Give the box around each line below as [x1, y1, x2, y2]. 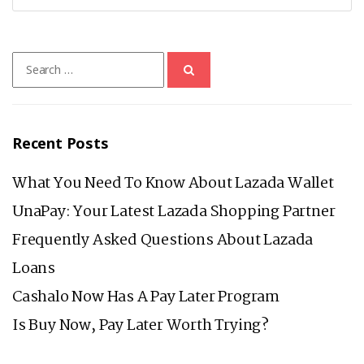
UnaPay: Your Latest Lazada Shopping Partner [12, 200, 336, 224]
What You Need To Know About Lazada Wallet [12, 171, 334, 196]
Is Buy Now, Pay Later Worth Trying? [12, 314, 269, 338]
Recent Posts [12, 133, 109, 153]
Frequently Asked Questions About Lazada [12, 228, 314, 253]
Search [12, 52, 47, 67]
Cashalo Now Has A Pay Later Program [12, 285, 279, 310]
